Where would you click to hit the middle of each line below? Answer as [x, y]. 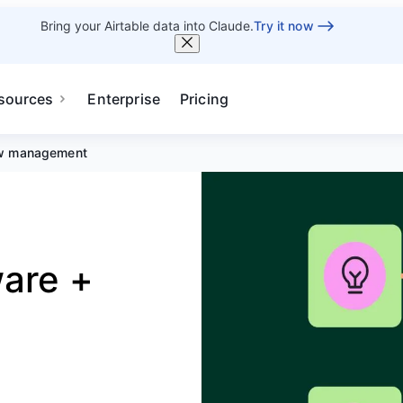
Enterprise [124, 99]
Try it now [284, 26]
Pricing [205, 99]
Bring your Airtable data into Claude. [148, 26]
